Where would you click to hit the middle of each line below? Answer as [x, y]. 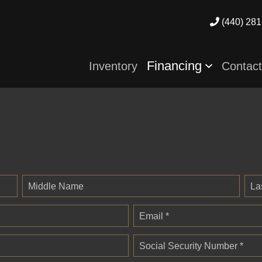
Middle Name [56, 186]
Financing [176, 65]
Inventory [113, 66]
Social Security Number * [191, 246]
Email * [154, 216]
